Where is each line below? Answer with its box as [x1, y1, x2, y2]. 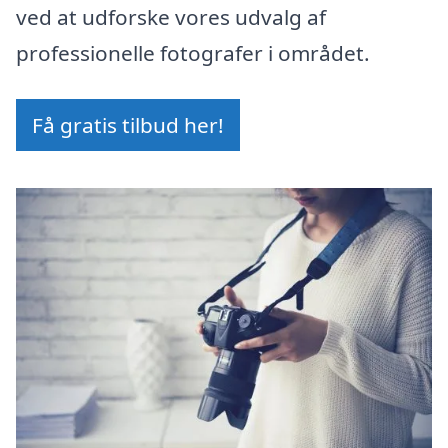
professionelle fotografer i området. [16, 39, 370, 68]
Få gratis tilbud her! [32, 111, 224, 140]
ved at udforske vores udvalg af [16, 3, 326, 32]
